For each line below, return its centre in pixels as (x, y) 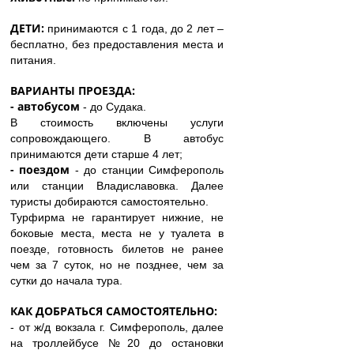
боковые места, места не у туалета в (117, 233)
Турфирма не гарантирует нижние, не (117, 218)
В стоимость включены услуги (117, 123)
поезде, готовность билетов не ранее (117, 249)
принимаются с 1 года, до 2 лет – (136, 29)
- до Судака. (113, 107)
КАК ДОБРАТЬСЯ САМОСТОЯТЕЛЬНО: (114, 311)
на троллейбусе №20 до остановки (117, 343)
